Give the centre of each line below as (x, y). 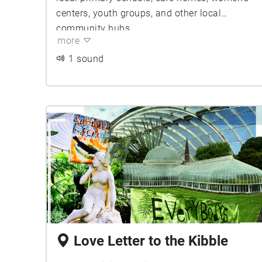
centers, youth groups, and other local (139, 13)
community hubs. (94, 28)
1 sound (86, 59)
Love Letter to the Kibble (151, 241)
